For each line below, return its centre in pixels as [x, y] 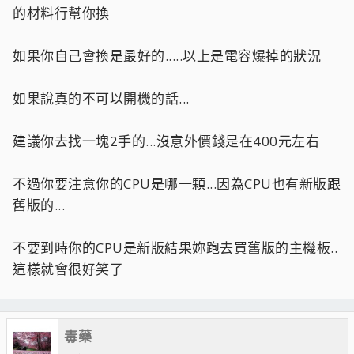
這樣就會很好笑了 [68, 269]
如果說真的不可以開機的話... [101, 98]
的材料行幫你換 [61, 13]
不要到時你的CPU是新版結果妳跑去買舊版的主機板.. [175, 247]
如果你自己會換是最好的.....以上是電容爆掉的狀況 [167, 55]
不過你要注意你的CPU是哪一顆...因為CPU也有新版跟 [177, 183]
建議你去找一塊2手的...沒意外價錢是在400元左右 [166, 141]
